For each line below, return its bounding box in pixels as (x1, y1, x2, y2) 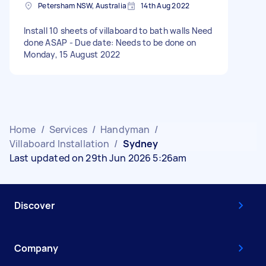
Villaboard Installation (9, 137, 110, 150)
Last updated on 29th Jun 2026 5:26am (9, 151, 187, 164)
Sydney (122, 137, 159, 150)
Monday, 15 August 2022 (24, 48, 121, 60)
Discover (14, 198, 55, 212)
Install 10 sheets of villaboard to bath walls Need (24, 24, 213, 36)
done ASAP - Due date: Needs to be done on (24, 36, 197, 48)
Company (14, 241, 58, 255)
